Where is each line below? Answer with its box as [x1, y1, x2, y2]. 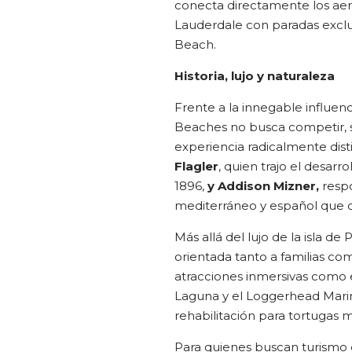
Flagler [174, 158, 218, 174]
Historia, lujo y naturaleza [174, 68, 335, 83]
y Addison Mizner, [207, 178, 319, 193]
